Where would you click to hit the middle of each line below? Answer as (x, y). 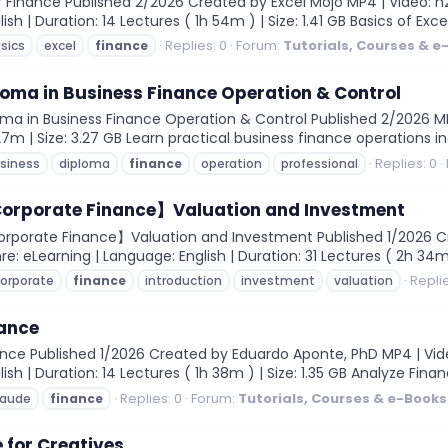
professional (319, 163)
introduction (183, 281)
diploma (84, 163)
